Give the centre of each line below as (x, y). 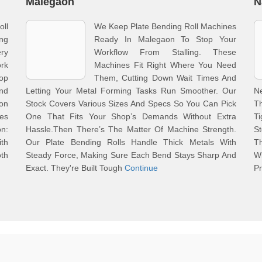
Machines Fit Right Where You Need (165, 65)
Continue (141, 168)
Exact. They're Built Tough (75, 168)
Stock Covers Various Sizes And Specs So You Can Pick (131, 104)
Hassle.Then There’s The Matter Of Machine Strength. (131, 129)
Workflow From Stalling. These (165, 52)
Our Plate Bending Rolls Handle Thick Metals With (131, 142)
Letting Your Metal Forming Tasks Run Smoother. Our (131, 91)
